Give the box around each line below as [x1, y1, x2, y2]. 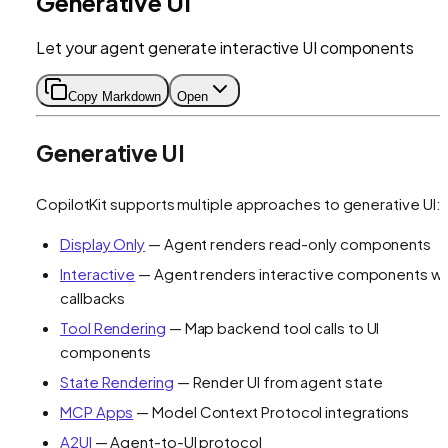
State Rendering [60, 372, 174, 392]
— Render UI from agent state [173, 372, 383, 392]
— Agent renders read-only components [145, 234, 432, 254]
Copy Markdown [68, 88, 161, 104]
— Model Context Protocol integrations [133, 402, 410, 422]
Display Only [60, 234, 146, 254]
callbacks [60, 288, 126, 308]
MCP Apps [60, 402, 134, 422]
